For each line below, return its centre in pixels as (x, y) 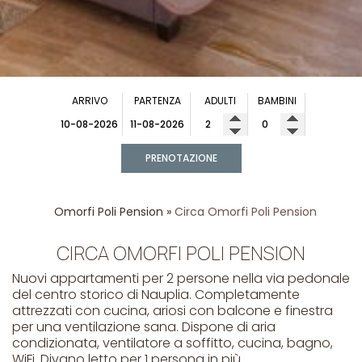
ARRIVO (89, 101)
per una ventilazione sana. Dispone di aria (144, 327)
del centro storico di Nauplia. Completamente (156, 295)
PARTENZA (157, 101)
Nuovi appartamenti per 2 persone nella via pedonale (181, 279)
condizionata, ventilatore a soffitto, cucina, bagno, (173, 343)
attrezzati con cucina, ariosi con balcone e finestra (173, 311)
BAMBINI (277, 101)
